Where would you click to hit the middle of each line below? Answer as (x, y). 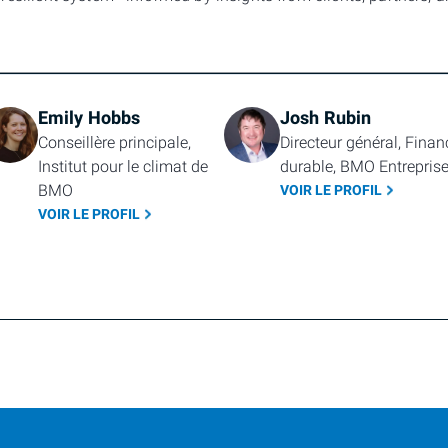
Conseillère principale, (114, 142)
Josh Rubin (326, 118)
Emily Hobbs (89, 118)
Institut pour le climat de (122, 166)
